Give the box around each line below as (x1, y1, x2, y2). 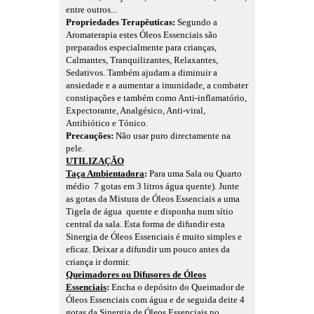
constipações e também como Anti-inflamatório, (66, 93, 247, 104)
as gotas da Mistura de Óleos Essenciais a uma (66, 193, 240, 205)
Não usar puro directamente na (116, 130, 231, 142)
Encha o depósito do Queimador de (111, 282, 245, 293)
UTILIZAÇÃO (66, 156, 124, 167)
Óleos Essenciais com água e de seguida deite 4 (66, 294, 245, 306)
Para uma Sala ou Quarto (147, 168, 242, 179)
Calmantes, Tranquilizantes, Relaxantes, (66, 55, 218, 66)
